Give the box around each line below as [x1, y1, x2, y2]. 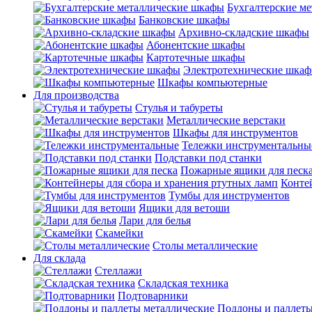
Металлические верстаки [166, 114, 286, 126]
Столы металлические [153, 240, 258, 251]
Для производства [33, 89, 119, 101]
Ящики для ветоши [139, 202, 230, 214]
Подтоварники [118, 290, 188, 302]
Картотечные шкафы [146, 52, 245, 63]
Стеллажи [95, 265, 142, 276]
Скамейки [95, 227, 143, 239]
